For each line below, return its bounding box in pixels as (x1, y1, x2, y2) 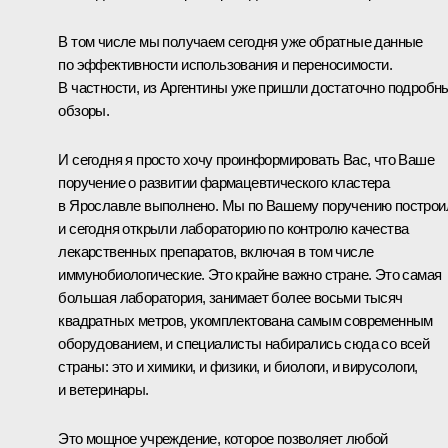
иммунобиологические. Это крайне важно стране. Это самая (58, 265, 442, 283)
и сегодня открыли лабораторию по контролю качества (58, 219, 409, 237)
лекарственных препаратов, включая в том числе (58, 242, 374, 260)
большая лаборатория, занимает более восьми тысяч (58, 288, 403, 306)
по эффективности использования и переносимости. (58, 55, 393, 73)
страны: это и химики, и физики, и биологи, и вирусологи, (58, 357, 418, 375)
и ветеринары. (58, 380, 149, 398)
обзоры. (58, 101, 110, 119)
